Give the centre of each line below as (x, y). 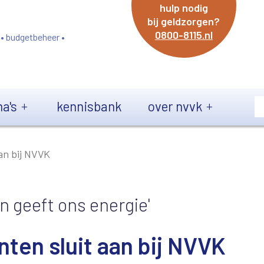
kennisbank (89, 106)
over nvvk (175, 106)
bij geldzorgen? (184, 21)
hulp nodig (184, 8)
